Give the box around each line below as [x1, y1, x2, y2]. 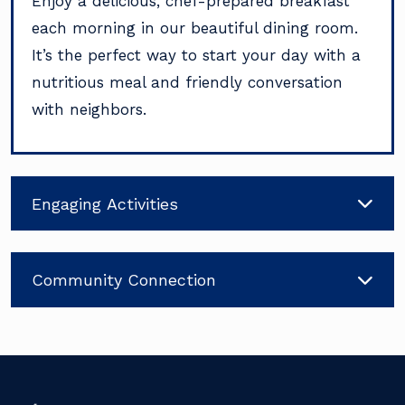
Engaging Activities [32, 193, 178, 213]
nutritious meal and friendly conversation [32, 72, 343, 91]
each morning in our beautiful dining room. [32, 18, 358, 37]
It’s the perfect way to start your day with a [32, 45, 361, 64]
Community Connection [32, 270, 216, 290]
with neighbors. [32, 99, 146, 118]
